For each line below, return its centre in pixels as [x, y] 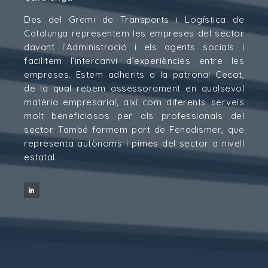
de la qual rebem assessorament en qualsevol [134, 88]
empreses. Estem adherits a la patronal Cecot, [134, 74]
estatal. [40, 157]
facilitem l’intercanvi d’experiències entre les [134, 61]
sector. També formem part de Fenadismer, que [134, 130]
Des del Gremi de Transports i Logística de [134, 19]
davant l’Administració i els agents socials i [134, 47]
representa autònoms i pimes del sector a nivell [134, 143]
